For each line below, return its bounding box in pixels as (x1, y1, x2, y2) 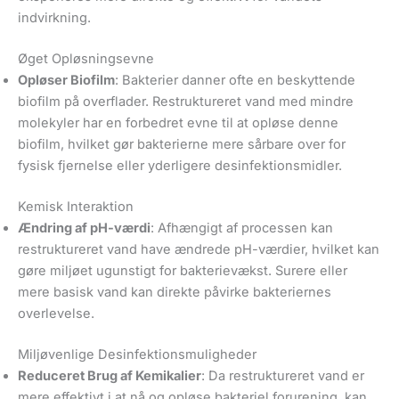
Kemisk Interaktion (18, 198, 134, 215)
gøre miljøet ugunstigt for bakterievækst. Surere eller (18, 262, 347, 279)
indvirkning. (18, 9, 91, 26)
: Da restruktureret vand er (201, 367, 364, 384)
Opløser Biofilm (18, 71, 115, 88)
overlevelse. (18, 305, 94, 322)
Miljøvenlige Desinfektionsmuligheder (18, 346, 256, 362)
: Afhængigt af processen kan (151, 219, 333, 236)
